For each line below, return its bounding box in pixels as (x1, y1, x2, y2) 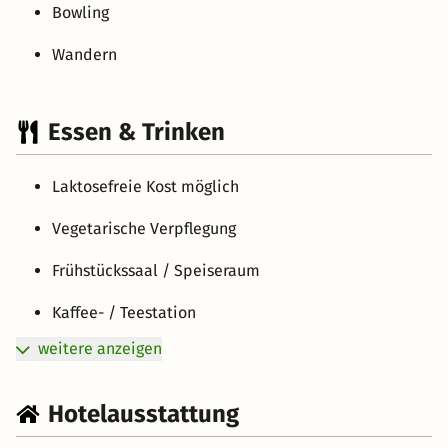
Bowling (52, 2, 109, 22)
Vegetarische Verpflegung (52, 218, 236, 238)
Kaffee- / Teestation (52, 302, 196, 322)
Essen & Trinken (48, 117, 225, 146)
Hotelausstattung (48, 399, 239, 428)
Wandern (52, 44, 117, 64)
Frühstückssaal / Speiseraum (52, 260, 260, 280)
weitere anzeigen (38, 338, 162, 358)
